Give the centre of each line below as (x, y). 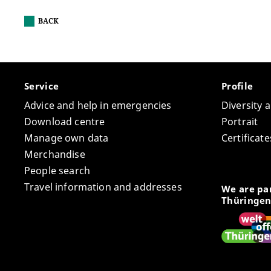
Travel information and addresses (103, 187)
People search (57, 171)
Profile (239, 86)
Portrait (240, 122)
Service (43, 86)
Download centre (65, 122)
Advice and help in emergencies (98, 106)
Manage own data (67, 138)
